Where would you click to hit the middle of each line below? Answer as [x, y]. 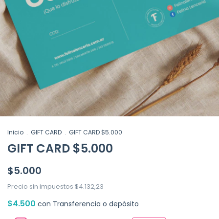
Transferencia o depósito [96, 204]
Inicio [15, 132]
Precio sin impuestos [41, 187]
